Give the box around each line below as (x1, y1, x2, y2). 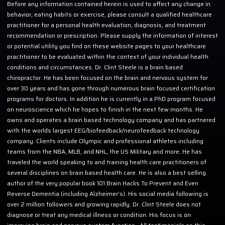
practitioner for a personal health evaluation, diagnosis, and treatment (7, 20, 206, 30)
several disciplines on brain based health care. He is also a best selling (7, 167, 206, 177)
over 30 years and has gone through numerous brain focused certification (7, 83, 215, 93)
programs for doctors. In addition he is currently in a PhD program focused (7, 93, 215, 103)
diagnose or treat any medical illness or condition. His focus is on (7, 209, 191, 219)
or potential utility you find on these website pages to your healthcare (7, 41, 206, 51)
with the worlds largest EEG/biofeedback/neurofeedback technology (7, 125, 199, 135)
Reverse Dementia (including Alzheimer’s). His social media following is (7, 188, 208, 198)
